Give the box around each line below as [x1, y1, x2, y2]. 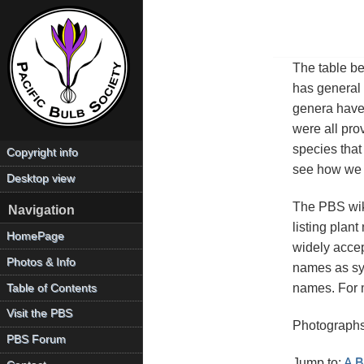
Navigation [7, 203, 75, 218]
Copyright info [6, 146, 79, 159]
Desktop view [6, 172, 76, 185]
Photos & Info [6, 255, 76, 268]
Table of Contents [6, 281, 97, 294]
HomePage [6, 229, 65, 242]
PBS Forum [6, 333, 67, 346]
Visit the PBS [6, 307, 73, 320]
